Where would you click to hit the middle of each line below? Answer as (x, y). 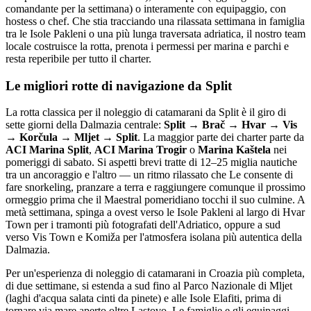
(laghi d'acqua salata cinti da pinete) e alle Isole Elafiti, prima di (143, 299)
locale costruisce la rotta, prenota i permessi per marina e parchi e (147, 46)
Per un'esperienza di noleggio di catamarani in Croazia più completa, (155, 274)
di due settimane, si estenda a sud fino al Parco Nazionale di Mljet (149, 286)
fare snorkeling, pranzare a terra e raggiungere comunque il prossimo (155, 187)
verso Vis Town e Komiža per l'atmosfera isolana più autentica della (154, 237)
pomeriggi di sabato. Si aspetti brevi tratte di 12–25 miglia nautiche (151, 162)
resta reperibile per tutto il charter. (78, 58)
